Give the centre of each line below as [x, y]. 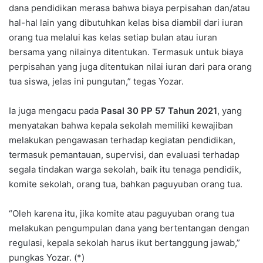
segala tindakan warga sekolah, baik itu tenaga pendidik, [125, 170]
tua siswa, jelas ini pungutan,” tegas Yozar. [96, 82]
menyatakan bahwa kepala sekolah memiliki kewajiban [121, 126]
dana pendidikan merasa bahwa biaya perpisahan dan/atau [129, 8]
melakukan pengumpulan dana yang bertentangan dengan [129, 228]
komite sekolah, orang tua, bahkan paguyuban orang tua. [126, 184]
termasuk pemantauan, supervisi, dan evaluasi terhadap [124, 155]
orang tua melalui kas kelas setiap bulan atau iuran [113, 38]
